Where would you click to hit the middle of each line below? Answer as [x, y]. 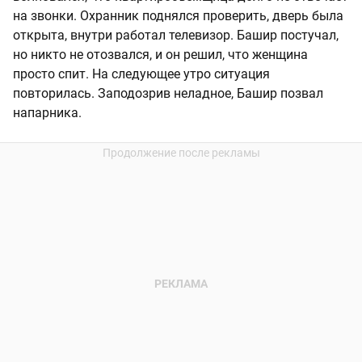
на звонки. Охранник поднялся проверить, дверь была [178, 15]
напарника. [47, 112]
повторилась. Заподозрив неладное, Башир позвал [168, 93]
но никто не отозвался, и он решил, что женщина [160, 54]
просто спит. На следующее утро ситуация [141, 74]
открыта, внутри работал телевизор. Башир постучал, [176, 35]
